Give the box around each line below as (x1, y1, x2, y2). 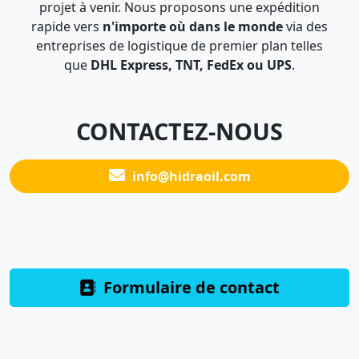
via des (283, 18, 328, 36)
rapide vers (31, 18, 103, 36)
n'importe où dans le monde (103, 18, 283, 36)
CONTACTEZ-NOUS (76, 115, 283, 147)
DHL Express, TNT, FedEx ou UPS (91, 56, 292, 75)
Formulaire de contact (99, 276, 280, 299)
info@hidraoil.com (128, 167, 251, 186)
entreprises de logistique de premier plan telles (36, 37, 323, 55)
